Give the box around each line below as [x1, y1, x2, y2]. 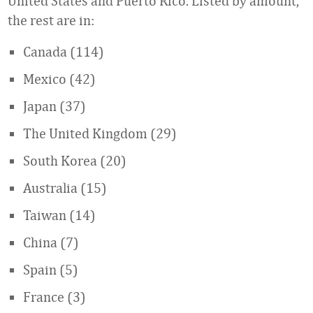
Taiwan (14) [23, 207, 96, 223]
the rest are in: [8, 12, 94, 28]
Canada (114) [23, 43, 104, 59]
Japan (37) [23, 98, 86, 114]
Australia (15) [23, 180, 107, 196]
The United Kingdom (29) [23, 125, 177, 141]
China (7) [23, 234, 79, 250]
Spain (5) [23, 261, 78, 277]
